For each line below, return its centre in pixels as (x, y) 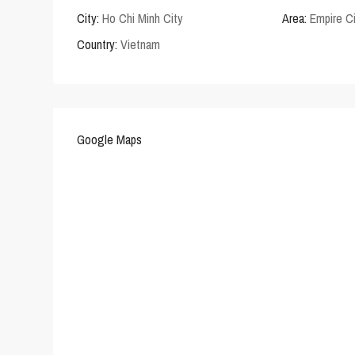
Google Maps (109, 140)
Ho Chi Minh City (143, 19)
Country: (97, 45)
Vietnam (139, 45)
